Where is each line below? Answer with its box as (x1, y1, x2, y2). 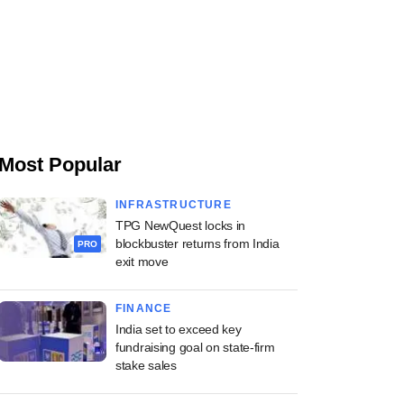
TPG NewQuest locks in (115, 218, 246, 233)
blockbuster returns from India (115, 236, 280, 251)
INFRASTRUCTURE (115, 198, 232, 211)
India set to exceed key (115, 322, 242, 336)
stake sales (115, 358, 177, 372)
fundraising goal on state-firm (115, 340, 275, 354)
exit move (115, 254, 169, 269)
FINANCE (115, 302, 172, 315)
